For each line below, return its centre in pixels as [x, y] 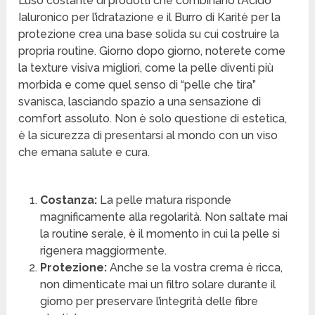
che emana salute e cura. [84, 153]
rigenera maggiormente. [103, 251]
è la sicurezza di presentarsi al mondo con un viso [148, 136]
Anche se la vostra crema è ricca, [194, 268]
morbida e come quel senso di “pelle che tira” [137, 85]
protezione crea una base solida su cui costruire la [149, 34]
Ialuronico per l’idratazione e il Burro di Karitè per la [150, 18]
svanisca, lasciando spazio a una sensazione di [140, 102]
